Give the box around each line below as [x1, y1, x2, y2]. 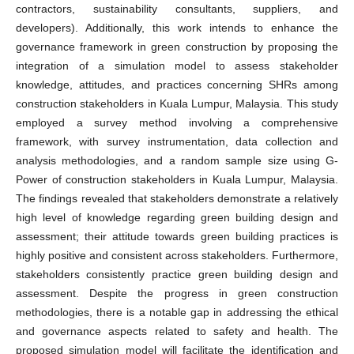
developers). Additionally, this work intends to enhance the [15, 21, 339, 35]
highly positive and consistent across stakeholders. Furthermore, [15, 249, 339, 262]
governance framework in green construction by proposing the [15, 40, 339, 54]
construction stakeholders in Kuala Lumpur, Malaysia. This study [15, 97, 339, 111]
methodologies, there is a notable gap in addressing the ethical [15, 306, 339, 319]
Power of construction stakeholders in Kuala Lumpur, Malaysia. [15, 173, 339, 186]
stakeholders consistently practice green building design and [15, 268, 339, 281]
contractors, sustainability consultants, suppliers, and [15, 2, 339, 16]
